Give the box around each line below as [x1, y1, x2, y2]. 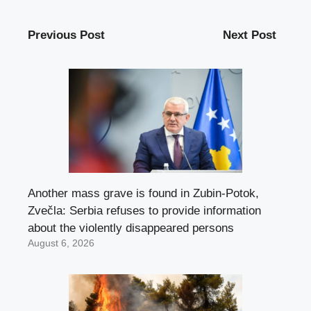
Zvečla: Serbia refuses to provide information [28, 203, 261, 217]
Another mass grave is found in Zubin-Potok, [28, 186, 259, 200]
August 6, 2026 [28, 237, 94, 249]
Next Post [223, 28, 276, 42]
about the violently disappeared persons [28, 221, 234, 235]
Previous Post [28, 28, 105, 42]
